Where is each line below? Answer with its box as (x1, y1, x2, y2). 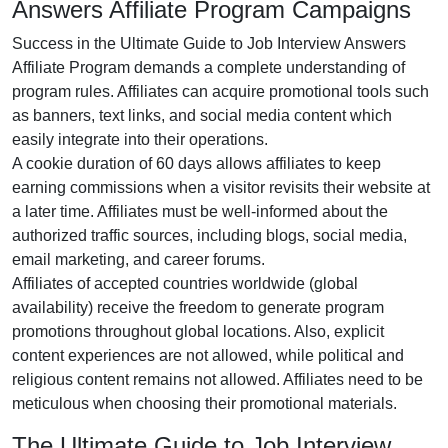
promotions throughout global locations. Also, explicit (12, 323, 384, 340)
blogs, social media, (266, 227, 407, 244)
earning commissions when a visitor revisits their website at (12, 179, 430, 196)
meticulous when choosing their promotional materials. (12, 395, 397, 412)
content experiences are (12, 347, 186, 364)
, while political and (268, 347, 404, 364)
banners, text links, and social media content (33, 107, 346, 124)
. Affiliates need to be (276, 371, 423, 388)
